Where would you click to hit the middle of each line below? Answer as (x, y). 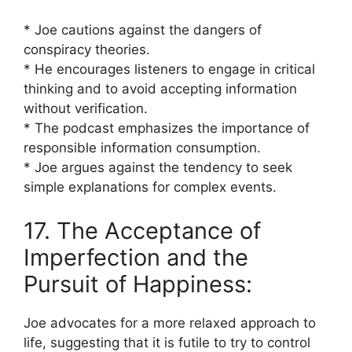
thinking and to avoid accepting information (160, 89)
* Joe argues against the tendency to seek (158, 167)
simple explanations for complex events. (150, 187)
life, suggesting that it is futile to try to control (167, 342)
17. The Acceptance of (142, 230)
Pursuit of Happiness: (138, 284)
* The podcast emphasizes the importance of (167, 128)
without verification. (86, 108)
